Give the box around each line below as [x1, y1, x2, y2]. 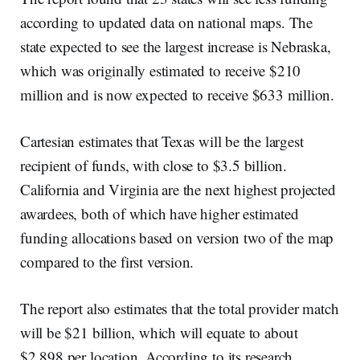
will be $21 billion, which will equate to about [20, 322, 299, 343]
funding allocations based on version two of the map [20, 227, 334, 248]
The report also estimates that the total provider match [20, 298, 339, 319]
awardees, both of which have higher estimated [20, 203, 299, 224]
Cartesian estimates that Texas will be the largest [20, 131, 304, 152]
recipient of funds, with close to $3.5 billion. [20, 155, 288, 176]
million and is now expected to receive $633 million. [20, 84, 335, 105]
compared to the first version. [20, 252, 194, 272]
